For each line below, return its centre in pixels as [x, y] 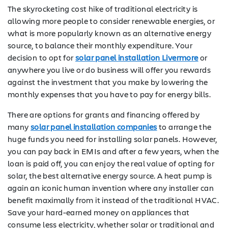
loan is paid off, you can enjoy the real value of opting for [111, 163]
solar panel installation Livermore [137, 57]
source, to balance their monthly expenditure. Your [100, 45]
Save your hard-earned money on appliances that [99, 212]
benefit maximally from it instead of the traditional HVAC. [113, 199]
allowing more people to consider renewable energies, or [111, 20]
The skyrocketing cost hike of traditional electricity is [103, 8]
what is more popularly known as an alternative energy [110, 33]
